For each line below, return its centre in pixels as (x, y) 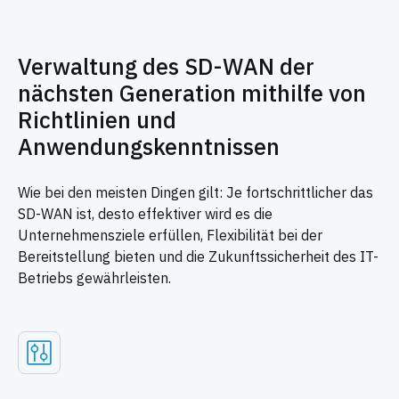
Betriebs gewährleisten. (94, 278)
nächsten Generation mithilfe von (192, 93)
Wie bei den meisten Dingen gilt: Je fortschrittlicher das (195, 192)
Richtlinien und (97, 120)
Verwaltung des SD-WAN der (166, 66)
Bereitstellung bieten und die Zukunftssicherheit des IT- (198, 256)
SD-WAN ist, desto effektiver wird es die (145, 214)
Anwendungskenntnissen (149, 147)
